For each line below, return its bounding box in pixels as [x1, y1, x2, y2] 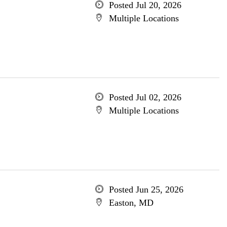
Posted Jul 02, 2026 [108, 92, 181, 102]
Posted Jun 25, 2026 [108, 184, 183, 195]
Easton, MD [108, 198, 154, 208]
